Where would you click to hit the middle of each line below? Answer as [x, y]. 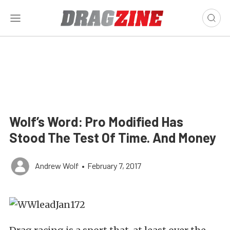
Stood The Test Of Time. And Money [113, 137]
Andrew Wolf [57, 166]
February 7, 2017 [114, 166]
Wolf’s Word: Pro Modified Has [96, 121]
